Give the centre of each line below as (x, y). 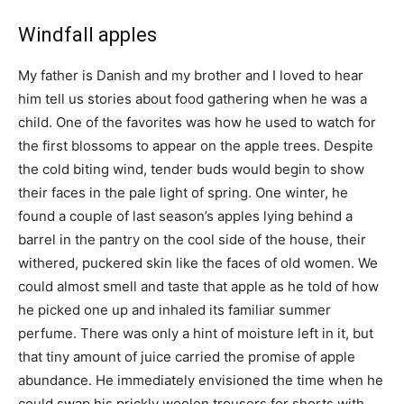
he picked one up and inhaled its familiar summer (174, 309)
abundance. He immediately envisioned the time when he (201, 380)
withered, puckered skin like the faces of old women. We (198, 262)
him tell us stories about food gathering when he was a (193, 98)
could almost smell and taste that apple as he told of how (198, 286)
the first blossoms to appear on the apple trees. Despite (196, 145)
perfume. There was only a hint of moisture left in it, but (196, 333)
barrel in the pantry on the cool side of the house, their (192, 239)
